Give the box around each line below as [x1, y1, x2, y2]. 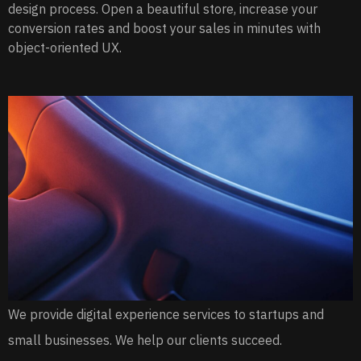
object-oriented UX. [8, 39, 122, 56]
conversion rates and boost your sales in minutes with [8, 19, 321, 36]
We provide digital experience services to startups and [8, 306, 324, 323]
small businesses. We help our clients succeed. [8, 332, 282, 349]
